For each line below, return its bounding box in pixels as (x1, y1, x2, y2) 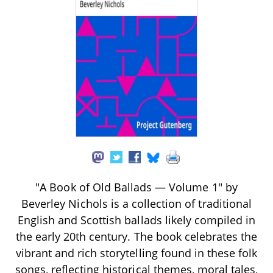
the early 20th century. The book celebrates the (15, 229, 258, 244)
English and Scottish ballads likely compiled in (17, 212, 256, 227)
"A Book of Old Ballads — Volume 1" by (35, 179, 238, 194)
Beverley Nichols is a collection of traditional (21, 196, 252, 211)
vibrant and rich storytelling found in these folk (15, 245, 258, 260)
